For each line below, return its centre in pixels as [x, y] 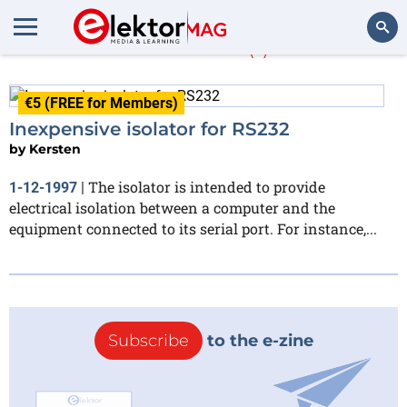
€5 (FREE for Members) [101, 103]
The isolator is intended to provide [207, 186]
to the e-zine [258, 340]
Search [369, 77]
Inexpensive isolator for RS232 [149, 129]
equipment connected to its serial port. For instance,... [193, 228]
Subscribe [148, 340]
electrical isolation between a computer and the [172, 207]
